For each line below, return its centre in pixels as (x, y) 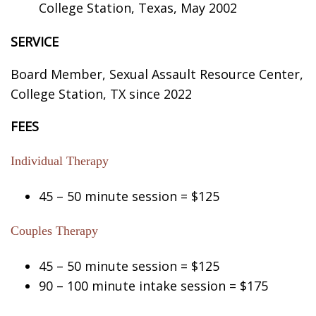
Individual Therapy (60, 160)
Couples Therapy (54, 230)
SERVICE (35, 41)
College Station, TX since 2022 (101, 93)
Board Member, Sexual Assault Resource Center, (157, 74)
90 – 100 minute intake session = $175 (153, 285)
